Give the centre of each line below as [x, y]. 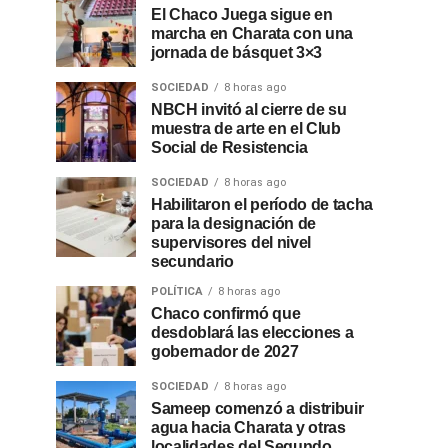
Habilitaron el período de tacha [262, 204]
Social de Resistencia [229, 147]
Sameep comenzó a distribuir [257, 408]
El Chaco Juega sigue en [242, 14]
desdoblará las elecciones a [252, 332]
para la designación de [233, 223]
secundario [192, 261]
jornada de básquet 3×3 [236, 52]
